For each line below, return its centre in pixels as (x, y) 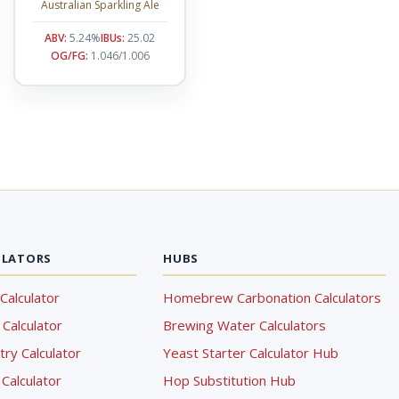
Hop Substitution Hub (229, 380)
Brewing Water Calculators (244, 325)
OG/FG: (69, 55)
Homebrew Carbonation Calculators (272, 297)
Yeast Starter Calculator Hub (250, 353)
